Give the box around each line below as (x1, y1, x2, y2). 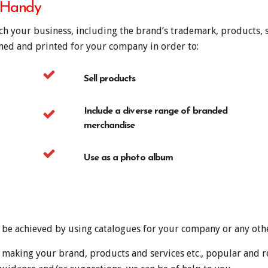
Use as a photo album (84, 153, 173, 163)
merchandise (84, 120, 135, 130)
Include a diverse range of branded (84, 106, 228, 116)
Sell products (84, 74, 136, 84)
